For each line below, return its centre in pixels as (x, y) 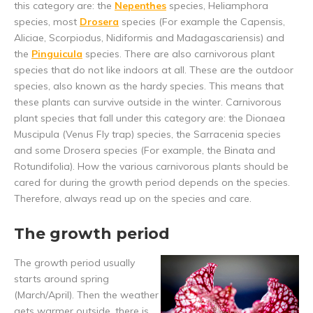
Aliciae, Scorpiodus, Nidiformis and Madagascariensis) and (149, 38)
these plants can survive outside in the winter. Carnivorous (148, 102)
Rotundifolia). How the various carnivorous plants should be (151, 167)
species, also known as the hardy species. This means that (149, 86)
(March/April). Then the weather (86, 295)
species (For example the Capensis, (202, 22)
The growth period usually (74, 263)
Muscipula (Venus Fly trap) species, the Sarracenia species (147, 134)
